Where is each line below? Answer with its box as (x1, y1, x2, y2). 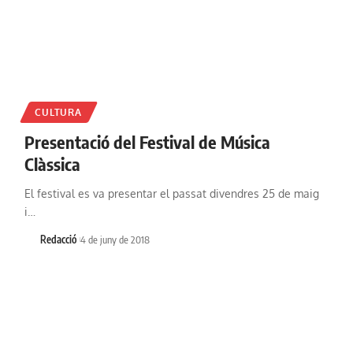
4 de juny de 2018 (80, 232, 150, 246)
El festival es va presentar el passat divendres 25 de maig (24, 186, 319, 200)
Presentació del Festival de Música (24, 130, 270, 153)
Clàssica (24, 152, 80, 175)
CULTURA (35, 106, 82, 118)
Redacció (40, 232, 77, 246)
